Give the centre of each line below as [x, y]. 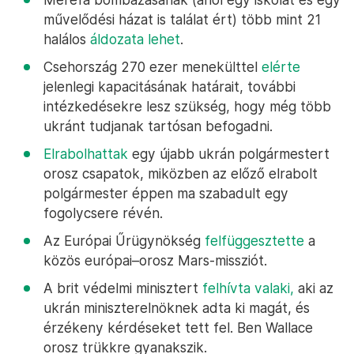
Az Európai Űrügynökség [124, 241]
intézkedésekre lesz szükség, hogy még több [187, 106]
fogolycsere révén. [103, 213]
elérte [281, 67]
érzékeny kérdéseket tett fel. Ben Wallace [178, 328]
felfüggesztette [254, 241]
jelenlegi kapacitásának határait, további [169, 87]
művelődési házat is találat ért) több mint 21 [182, 19]
